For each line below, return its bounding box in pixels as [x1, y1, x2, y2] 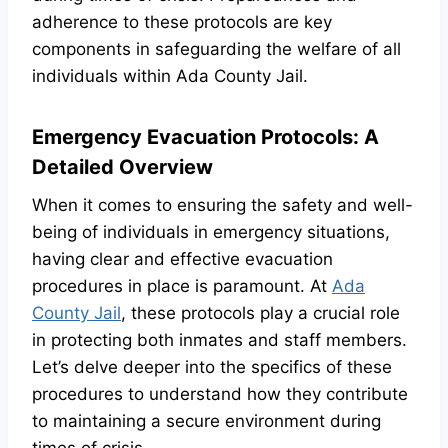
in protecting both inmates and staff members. [32, 330, 407, 350]
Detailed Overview [32, 155, 213, 179]
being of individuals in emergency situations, [32, 222, 390, 242]
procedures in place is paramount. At [32, 276, 332, 296]
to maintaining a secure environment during [32, 411, 381, 431]
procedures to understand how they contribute [32, 384, 408, 404]
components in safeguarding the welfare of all [32, 39, 401, 59]
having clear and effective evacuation [32, 249, 333, 269]
